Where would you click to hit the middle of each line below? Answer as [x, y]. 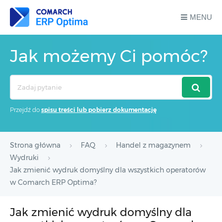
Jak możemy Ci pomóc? [109, 56]
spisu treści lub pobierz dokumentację [99, 110]
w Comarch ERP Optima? [53, 182]
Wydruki [24, 158]
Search [21, 80]
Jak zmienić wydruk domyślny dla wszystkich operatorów [108, 170]
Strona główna [35, 145]
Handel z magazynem [153, 145]
